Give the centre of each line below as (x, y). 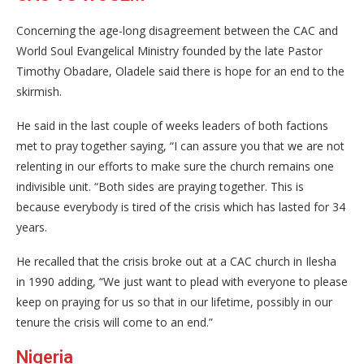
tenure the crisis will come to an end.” (115, 322)
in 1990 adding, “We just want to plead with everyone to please (182, 282)
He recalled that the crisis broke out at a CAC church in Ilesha (176, 261)
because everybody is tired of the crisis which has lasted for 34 (181, 207)
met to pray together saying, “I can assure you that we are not (180, 146)
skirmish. (39, 91)
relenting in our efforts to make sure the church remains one (175, 166)
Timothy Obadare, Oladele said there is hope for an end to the (180, 71)
